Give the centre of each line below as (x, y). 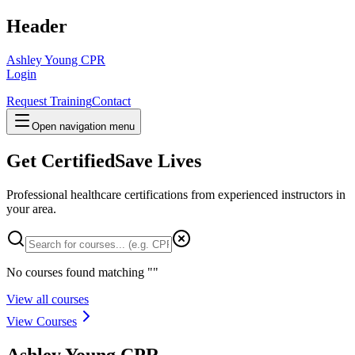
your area (30, 208)
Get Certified (61, 160)
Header (37, 26)
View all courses (48, 299)
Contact (111, 101)
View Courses (42, 321)
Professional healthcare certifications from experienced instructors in (176, 194)
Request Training (49, 101)
